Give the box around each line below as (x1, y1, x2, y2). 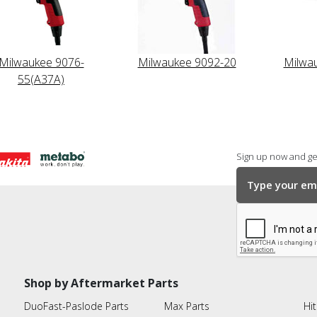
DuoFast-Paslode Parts (24, 299, 129, 313)
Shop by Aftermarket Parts (24, 275, 178, 291)
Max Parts (163, 299, 209, 313)
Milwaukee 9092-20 (137, 54, 236, 70)
